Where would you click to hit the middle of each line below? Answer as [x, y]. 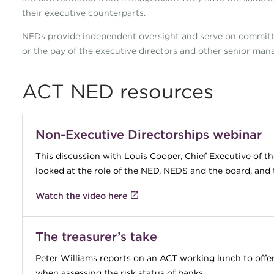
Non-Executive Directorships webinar [148, 134]
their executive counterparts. [83, 13]
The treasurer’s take [96, 236]
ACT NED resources [117, 91]
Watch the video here [81, 196]
